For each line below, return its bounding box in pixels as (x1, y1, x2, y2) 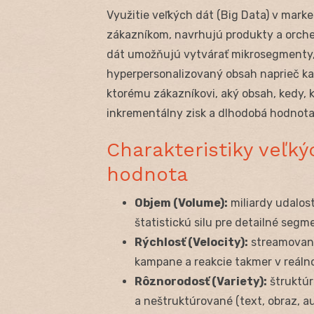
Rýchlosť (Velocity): (135, 235, 248, 249)
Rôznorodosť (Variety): (135, 274, 267, 288)
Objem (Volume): (135, 196, 228, 210)
